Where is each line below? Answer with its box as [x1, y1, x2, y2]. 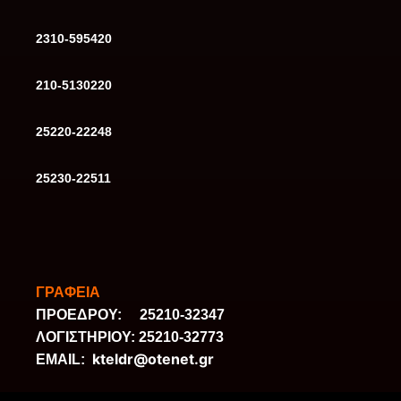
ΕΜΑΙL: [35, 352, 92, 368]
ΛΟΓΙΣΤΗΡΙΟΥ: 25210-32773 [35, 329, 224, 346]
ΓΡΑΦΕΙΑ [35, 285, 100, 301]
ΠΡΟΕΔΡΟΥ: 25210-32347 [35, 307, 225, 323]
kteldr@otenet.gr [91, 350, 214, 369]
